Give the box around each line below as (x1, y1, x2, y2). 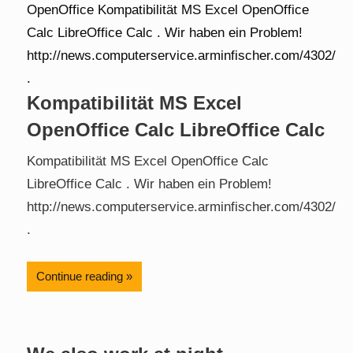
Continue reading (36, 269, 123, 283)
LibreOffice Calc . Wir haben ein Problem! (27, 176, 272, 192)
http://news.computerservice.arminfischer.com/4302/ (27, 199, 336, 215)
